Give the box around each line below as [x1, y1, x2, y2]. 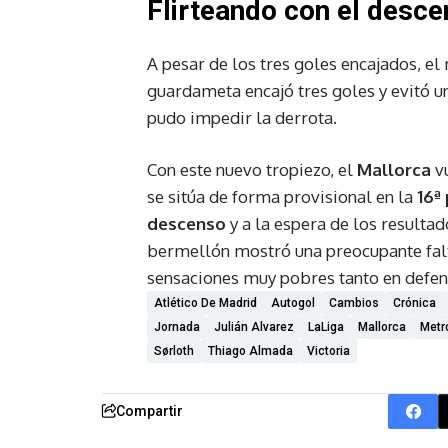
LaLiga [308, 319, 344, 334]
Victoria [307, 343, 350, 358]
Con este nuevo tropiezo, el [147, 158, 357, 180]
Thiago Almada [208, 343, 293, 358]
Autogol [271, 295, 315, 310]
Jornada [154, 319, 200, 334]
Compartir [116, 402, 183, 419]
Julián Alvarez [214, 319, 294, 334]
